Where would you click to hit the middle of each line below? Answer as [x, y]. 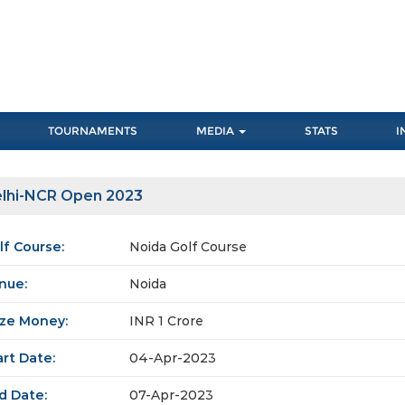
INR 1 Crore [166, 321]
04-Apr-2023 [173, 358]
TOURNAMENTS [93, 131]
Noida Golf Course [188, 247]
